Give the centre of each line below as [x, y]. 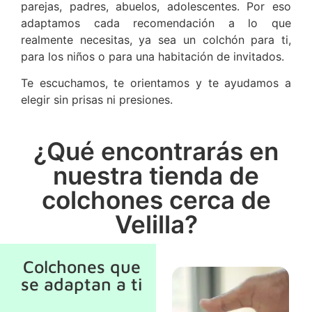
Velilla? [156, 224]
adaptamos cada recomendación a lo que [156, 23]
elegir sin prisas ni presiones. [97, 100]
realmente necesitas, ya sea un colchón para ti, [156, 39]
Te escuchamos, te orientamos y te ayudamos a [156, 83]
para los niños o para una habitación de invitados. [153, 56]
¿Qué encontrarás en [156, 151]
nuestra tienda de [156, 175]
